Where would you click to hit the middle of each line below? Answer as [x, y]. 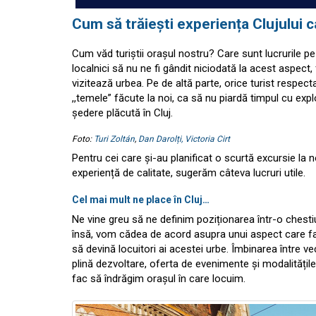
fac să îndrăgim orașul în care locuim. [159, 279]
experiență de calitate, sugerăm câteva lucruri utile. [189, 173]
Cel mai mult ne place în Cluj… [141, 200]
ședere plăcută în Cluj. [122, 113]
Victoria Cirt [208, 139]
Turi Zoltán [114, 139]
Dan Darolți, [160, 139]
